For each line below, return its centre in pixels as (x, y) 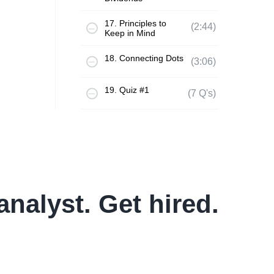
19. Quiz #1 (127, 90)
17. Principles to (135, 23)
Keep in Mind (130, 33)
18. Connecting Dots (144, 58)
